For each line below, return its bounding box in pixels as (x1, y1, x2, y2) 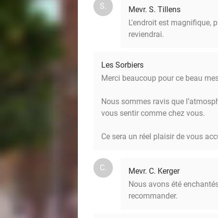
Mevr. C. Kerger (128, 166, 180, 176)
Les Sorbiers (101, 60, 144, 70)
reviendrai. (128, 30, 164, 39)
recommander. (128, 191, 178, 200)
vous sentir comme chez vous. (101, 109, 205, 118)
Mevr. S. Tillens (128, 5, 181, 14)
